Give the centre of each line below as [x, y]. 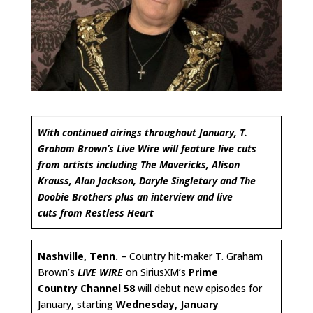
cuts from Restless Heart [96, 212]
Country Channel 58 [86, 288]
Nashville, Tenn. [78, 256]
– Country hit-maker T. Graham [190, 256]
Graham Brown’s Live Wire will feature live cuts [147, 148]
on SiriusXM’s [157, 272]
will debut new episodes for [198, 288]
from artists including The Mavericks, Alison [139, 164]
